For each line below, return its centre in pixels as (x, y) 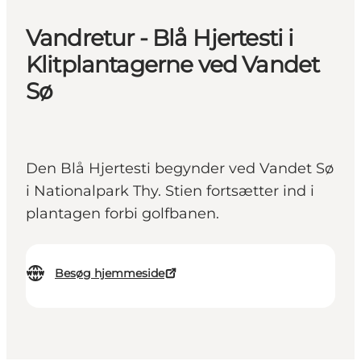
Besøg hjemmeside (110, 274)
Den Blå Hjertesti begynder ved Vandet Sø (180, 169)
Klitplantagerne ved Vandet (173, 65)
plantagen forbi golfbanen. (127, 214)
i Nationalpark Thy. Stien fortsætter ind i (170, 191)
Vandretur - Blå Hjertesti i (160, 38)
